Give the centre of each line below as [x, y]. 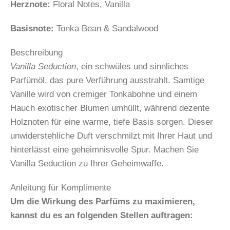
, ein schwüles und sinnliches [132, 66]
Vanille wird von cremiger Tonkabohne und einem [104, 94]
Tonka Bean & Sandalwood [106, 28]
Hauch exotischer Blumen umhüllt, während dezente [110, 108]
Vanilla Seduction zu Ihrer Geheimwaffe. [87, 163]
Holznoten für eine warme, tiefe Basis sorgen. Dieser [112, 122]
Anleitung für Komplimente [61, 187]
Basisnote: [32, 28]
